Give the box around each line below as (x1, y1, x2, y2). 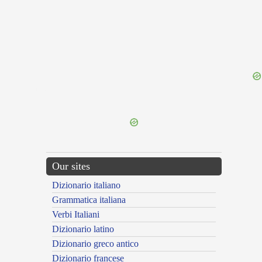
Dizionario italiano (52, 180, 120, 191)
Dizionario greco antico (52, 239, 139, 249)
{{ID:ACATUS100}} (6, 87, 47, 93)
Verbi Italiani (52, 209, 99, 220)
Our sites (52, 160, 90, 173)
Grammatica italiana (52, 195, 126, 205)
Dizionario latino (52, 224, 114, 235)
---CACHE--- (6, 98, 32, 104)
